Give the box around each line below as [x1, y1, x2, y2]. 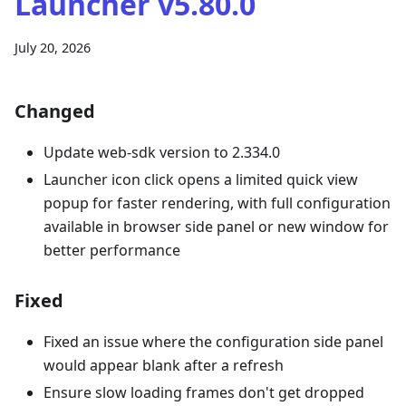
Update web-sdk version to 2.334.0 [43, 142, 280, 162]
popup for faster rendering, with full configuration [43, 193, 391, 213]
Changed [14, 99, 95, 123]
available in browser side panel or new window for [43, 217, 389, 237]
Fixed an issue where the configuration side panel [43, 332, 383, 352]
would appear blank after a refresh [43, 355, 284, 375]
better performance [43, 240, 180, 260]
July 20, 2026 [14, 39, 91, 56]
